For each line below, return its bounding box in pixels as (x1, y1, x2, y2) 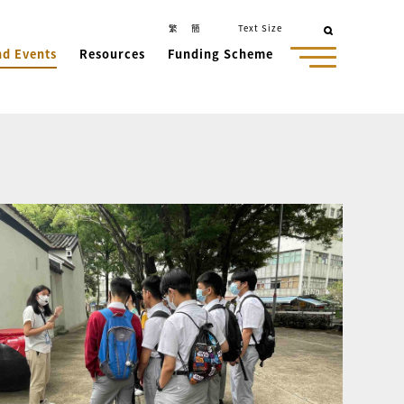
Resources (78, 45, 145, 62)
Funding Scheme (167, 45, 273, 62)
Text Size (238, 22, 283, 34)
